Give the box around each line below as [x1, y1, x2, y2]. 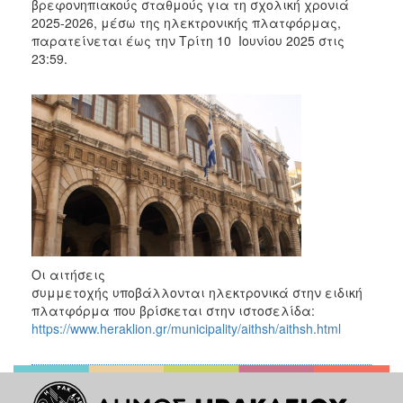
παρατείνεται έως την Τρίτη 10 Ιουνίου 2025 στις [31, 31, 345, 49]
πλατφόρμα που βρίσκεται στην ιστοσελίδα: [31, 300, 315, 319]
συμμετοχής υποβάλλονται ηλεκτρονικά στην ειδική [31, 282, 363, 301]
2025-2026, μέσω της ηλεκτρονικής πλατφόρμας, [31, 13, 341, 31]
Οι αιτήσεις [31, 264, 105, 283]
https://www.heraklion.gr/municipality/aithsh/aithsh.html [31, 318, 341, 337]
